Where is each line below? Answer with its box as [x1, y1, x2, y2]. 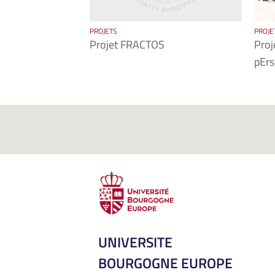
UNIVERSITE [98, 231, 172, 254]
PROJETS [90, 25, 117, 37]
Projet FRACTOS [90, 36, 165, 53]
